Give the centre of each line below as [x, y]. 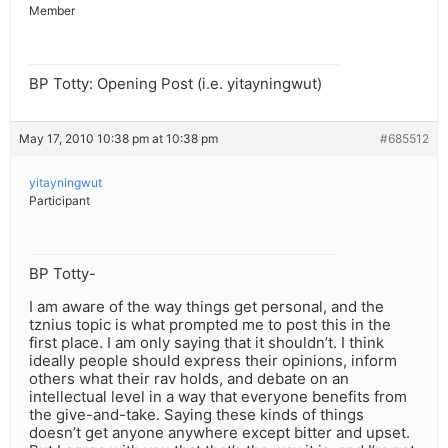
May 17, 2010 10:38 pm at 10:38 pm [118, 139]
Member [52, 11]
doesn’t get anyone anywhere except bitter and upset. [219, 433]
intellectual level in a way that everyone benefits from [218, 397]
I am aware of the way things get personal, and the [206, 307]
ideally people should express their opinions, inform [213, 361]
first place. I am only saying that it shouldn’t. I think [206, 343]
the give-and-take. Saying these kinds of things [196, 415]
